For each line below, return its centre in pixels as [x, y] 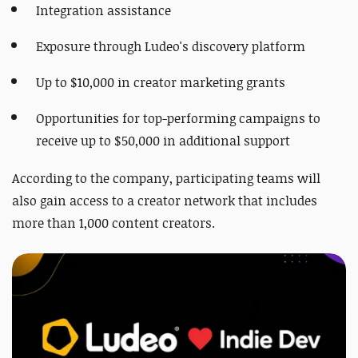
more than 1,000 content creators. [113, 223]
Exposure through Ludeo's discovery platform [171, 47]
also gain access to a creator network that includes [165, 201]
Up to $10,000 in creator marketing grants [161, 83]
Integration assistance [103, 11]
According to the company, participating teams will [166, 179]
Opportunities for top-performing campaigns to [178, 119]
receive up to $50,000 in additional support [163, 141]
